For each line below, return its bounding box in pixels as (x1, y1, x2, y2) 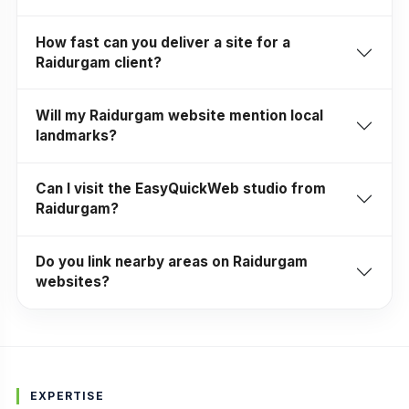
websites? (35, 273, 110, 291)
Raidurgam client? (35, 53, 162, 71)
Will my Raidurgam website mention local (35, 107, 323, 125)
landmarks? (35, 127, 117, 145)
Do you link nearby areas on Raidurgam (35, 253, 308, 271)
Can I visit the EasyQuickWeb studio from (35, 180, 326, 198)
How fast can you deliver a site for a (35, 33, 290, 51)
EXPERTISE (29, 389, 104, 404)
